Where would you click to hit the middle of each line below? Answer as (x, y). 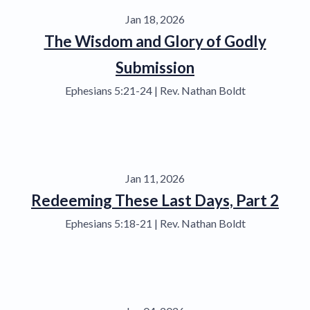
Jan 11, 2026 (155, 178)
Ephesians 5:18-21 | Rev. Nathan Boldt (155, 223)
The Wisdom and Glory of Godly (155, 41)
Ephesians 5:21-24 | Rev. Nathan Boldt (155, 90)
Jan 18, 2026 (155, 19)
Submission (155, 67)
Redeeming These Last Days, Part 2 (155, 200)
